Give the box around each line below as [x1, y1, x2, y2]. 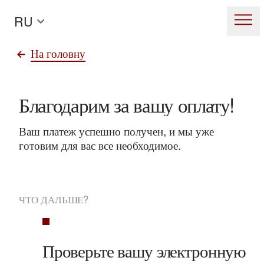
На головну [31, 44, 86, 61]
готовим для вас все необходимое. [18, 137, 181, 153]
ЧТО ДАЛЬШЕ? [18, 192, 89, 207]
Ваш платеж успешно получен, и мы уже [18, 123, 214, 139]
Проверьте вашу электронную [42, 237, 246, 262]
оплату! [177, 90, 235, 118]
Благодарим [18, 90, 110, 118]
